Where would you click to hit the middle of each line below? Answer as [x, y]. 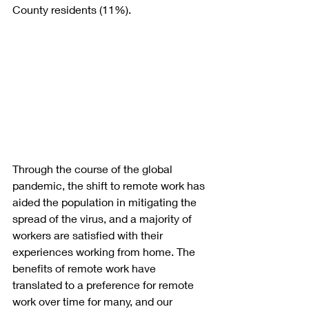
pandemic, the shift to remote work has [110, 186]
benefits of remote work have [86, 268]
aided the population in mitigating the [106, 202]
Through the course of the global [94, 169]
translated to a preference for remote [104, 285]
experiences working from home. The [105, 252]
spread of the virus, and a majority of [103, 219]
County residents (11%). [72, 9]
